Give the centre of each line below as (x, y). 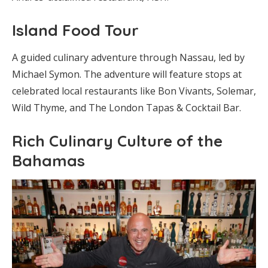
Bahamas (48, 160)
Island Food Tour (75, 30)
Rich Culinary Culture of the (117, 141)
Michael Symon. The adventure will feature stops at (127, 74)
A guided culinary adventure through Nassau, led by (128, 57)
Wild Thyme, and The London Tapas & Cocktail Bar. (127, 107)
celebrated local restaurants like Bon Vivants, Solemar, (134, 91)
